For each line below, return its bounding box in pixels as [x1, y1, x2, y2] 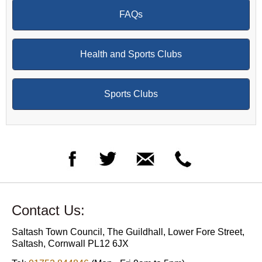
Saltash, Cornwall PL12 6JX [12, 238, 129, 249]
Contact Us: [12, 202, 85, 218]
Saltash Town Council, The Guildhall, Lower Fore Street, [12, 226, 244, 237]
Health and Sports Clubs [80, 49, 182, 59]
